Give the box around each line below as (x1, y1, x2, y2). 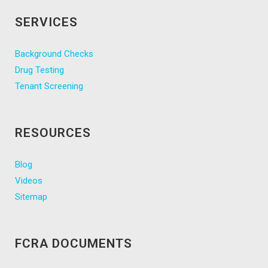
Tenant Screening (15, 81, 83, 92)
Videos (15, 175, 42, 187)
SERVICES (15, 15, 78, 30)
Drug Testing (15, 65, 64, 76)
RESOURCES (15, 126, 91, 141)
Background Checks (15, 48, 93, 60)
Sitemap (15, 191, 47, 203)
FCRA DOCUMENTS (15, 236, 132, 251)
